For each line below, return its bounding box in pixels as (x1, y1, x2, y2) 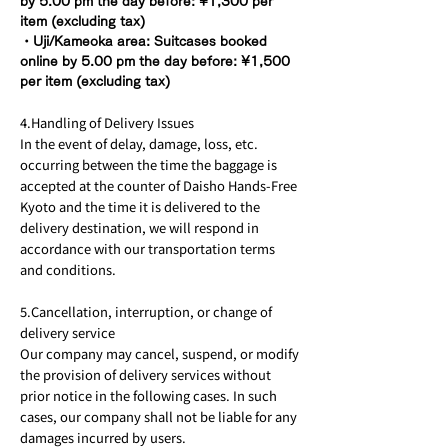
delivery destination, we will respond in (20, 217, 259, 237)
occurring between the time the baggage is (20, 154, 277, 174)
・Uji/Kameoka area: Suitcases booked (20, 34, 267, 48)
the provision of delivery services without (20, 364, 271, 384)
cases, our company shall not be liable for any (20, 406, 297, 426)
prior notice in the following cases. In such (20, 385, 277, 405)
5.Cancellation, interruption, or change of (20, 301, 272, 321)
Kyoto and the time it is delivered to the (20, 196, 260, 216)
